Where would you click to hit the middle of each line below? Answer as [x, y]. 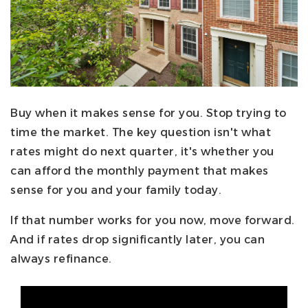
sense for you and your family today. [116, 190]
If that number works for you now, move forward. [153, 220]
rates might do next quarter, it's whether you [142, 151]
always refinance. [61, 258]
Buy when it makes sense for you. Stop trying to [148, 113]
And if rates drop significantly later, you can [137, 239]
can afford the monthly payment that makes [140, 170]
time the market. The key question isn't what [141, 132]
